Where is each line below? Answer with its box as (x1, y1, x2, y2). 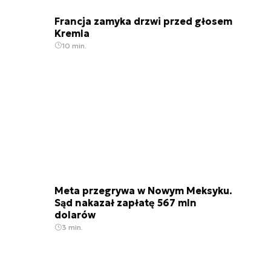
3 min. (62, 223, 83, 232)
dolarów (54, 209, 96, 221)
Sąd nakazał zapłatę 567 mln (54, 197, 197, 209)
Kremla (54, 27, 90, 39)
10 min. (62, 41, 87, 50)
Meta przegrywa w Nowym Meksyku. (54, 184, 232, 197)
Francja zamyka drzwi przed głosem (54, 15, 232, 27)
